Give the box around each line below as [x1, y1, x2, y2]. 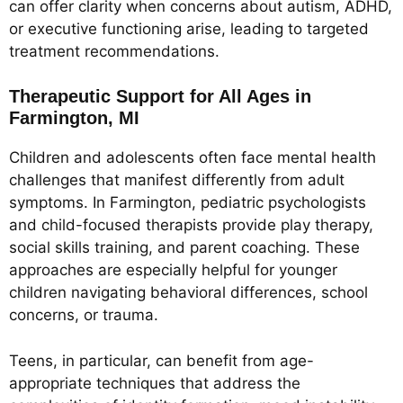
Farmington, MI [9, 108, 139, 129]
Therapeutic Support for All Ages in [9, 86, 311, 107]
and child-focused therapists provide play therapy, [9, 216, 373, 235]
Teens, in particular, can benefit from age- [9, 351, 314, 370]
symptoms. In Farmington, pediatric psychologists [9, 193, 366, 212]
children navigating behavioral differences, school [9, 283, 368, 302]
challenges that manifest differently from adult [9, 171, 345, 190]
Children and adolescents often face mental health [9, 148, 376, 167]
